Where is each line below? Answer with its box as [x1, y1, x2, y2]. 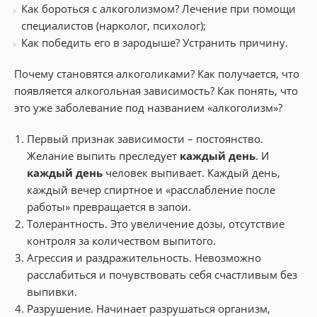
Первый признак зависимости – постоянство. [27, 131, 263, 146]
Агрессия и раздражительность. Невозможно [27, 250, 261, 265]
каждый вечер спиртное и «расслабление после [27, 182, 275, 197]
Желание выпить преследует [27, 148, 180, 163]
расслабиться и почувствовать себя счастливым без [27, 267, 297, 282]
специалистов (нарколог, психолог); [21, 18, 206, 33]
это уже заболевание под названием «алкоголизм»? [14, 100, 282, 115]
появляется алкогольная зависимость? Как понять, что [14, 83, 298, 98]
